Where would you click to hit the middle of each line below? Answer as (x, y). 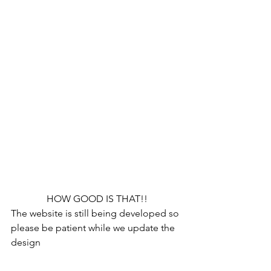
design (26, 242)
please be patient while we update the (94, 227)
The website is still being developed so (96, 213)
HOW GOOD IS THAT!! (97, 198)
